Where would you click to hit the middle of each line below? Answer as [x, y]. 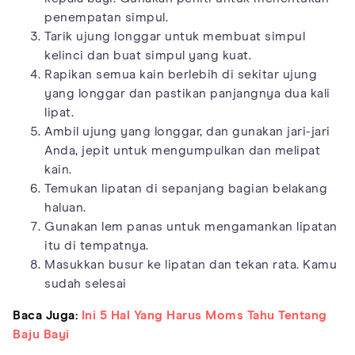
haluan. [65, 207]
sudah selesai [86, 283]
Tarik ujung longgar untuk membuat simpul [175, 36]
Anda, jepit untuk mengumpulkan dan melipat [182, 150]
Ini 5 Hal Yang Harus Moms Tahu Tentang [204, 315]
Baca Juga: [47, 315]
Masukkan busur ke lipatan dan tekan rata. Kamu [191, 264]
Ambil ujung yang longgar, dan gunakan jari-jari [187, 131]
